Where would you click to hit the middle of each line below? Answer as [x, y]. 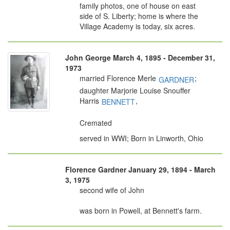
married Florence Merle [119, 78]
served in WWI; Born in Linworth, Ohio [141, 138]
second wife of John [112, 190]
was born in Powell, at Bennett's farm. [141, 210]
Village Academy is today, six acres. [137, 26]
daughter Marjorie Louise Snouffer [135, 90]
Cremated [96, 122]
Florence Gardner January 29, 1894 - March [140, 169]
